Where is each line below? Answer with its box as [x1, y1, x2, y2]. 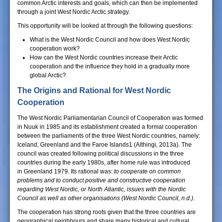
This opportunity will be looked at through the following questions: [17, 22, 193, 29]
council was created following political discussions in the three [17, 150, 184, 157]
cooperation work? [30, 45, 80, 52]
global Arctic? [30, 72, 66, 79]
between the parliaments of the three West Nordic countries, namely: [17, 132, 200, 139]
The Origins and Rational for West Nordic [17, 86, 171, 95]
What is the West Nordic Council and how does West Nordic [30, 36, 190, 43]
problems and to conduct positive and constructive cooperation [17, 177, 185, 184]
